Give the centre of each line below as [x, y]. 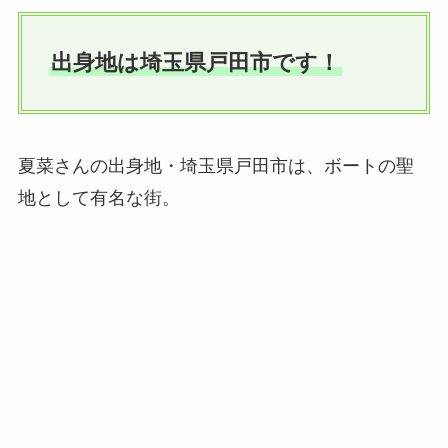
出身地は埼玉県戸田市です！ [195, 63]
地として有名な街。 [98, 197]
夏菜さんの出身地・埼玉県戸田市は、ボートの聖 [215, 165]
